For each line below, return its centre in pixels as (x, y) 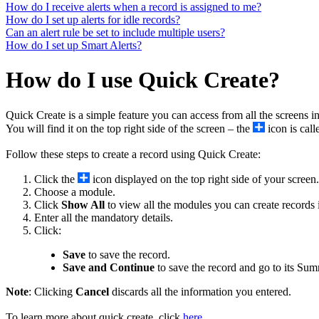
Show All (83, 204)
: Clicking (52, 291)
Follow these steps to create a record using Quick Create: (133, 154)
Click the (56, 179)
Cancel (94, 291)
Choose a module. (75, 192)
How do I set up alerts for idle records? (93, 19)
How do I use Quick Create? (143, 80)
